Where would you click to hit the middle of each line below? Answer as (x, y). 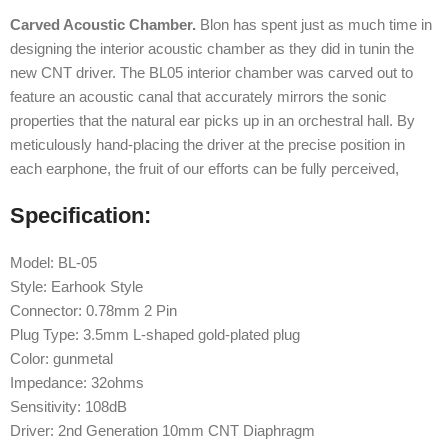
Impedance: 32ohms (77, 382)
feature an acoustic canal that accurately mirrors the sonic (198, 96)
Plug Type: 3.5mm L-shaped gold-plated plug (155, 334)
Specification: (80, 215)
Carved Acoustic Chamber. (103, 24)
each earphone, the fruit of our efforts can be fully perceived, (204, 168)
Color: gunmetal (61, 358)
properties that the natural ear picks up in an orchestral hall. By (212, 120)
